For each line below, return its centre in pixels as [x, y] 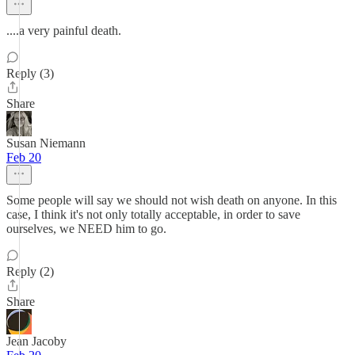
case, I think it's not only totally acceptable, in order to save [153, 214]
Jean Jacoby [36, 341]
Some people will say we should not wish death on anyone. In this [172, 200]
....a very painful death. [64, 31]
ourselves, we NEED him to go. [86, 229]
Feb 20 [24, 157]
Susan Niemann [46, 143]
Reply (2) [30, 271]
